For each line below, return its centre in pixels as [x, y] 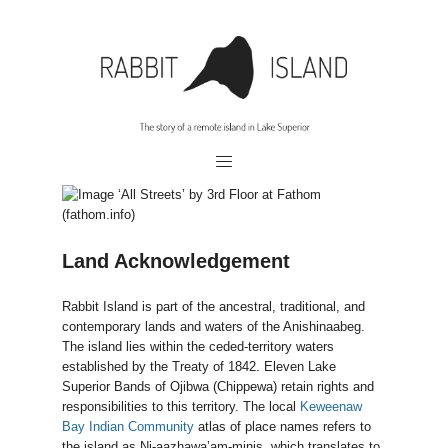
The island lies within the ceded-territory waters [197, 346]
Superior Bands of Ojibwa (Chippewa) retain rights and [217, 386]
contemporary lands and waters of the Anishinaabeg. [213, 326]
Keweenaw [330, 406]
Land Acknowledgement [175, 260]
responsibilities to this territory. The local [180, 406]
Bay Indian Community [127, 426]
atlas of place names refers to [282, 426]
